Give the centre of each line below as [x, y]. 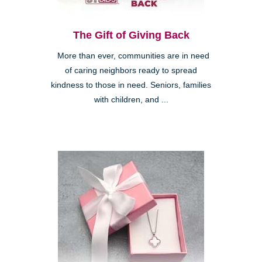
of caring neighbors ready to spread [131, 70]
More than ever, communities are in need [131, 56]
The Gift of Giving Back [131, 35]
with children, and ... [131, 99]
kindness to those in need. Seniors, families [131, 85]
